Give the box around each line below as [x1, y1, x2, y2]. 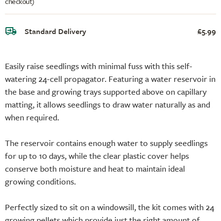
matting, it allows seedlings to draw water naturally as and [5, 98, 210, 110]
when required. [5, 110, 59, 123]
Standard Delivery [25, 25, 86, 37]
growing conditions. [5, 175, 76, 187]
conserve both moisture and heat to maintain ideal [5, 162, 185, 175]
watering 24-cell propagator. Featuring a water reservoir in [5, 72, 216, 85]
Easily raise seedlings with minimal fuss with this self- [5, 59, 192, 72]
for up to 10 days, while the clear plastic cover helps [5, 149, 189, 162]
